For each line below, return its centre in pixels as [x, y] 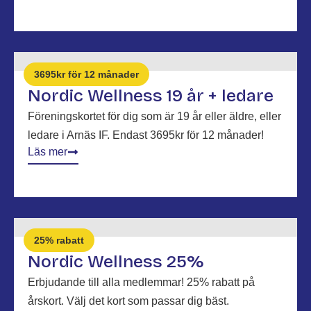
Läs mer [48, 152]
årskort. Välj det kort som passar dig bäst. [128, 301]
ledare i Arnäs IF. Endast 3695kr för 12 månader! [146, 135]
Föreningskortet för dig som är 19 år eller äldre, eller [154, 116]
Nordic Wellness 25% [116, 262]
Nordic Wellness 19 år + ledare [151, 96]
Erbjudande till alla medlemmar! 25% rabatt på [141, 282]
